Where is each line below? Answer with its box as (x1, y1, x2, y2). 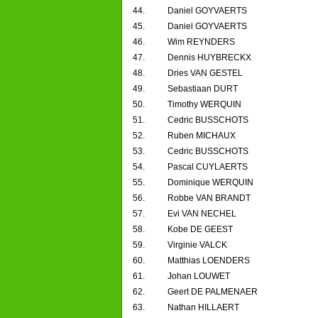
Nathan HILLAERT (168, 302, 239, 313)
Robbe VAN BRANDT (168, 193, 251, 204)
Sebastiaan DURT (168, 84, 238, 94)
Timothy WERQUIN (168, 99, 241, 110)
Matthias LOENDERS (168, 256, 250, 266)
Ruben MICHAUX (168, 131, 236, 141)
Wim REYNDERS (168, 37, 235, 48)
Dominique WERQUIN (168, 177, 253, 188)
